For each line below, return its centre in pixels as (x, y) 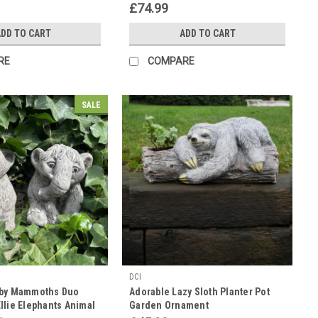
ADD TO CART (207, 33)
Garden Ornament (169, 305)
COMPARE (171, 61)
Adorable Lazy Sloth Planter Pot (199, 291)
